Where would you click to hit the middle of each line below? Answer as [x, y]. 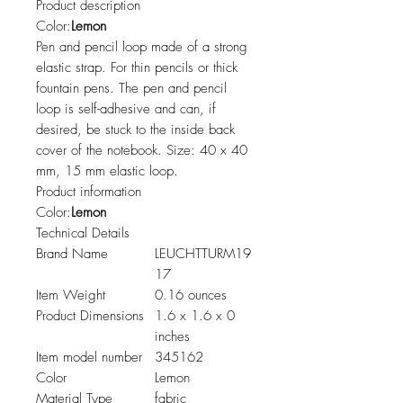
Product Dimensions [90, 316]
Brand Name [72, 254]
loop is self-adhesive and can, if [126, 109]
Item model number [89, 357]
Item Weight [71, 295]
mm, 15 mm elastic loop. [107, 171]
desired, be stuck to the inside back [135, 130]
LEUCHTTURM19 [203, 254]
